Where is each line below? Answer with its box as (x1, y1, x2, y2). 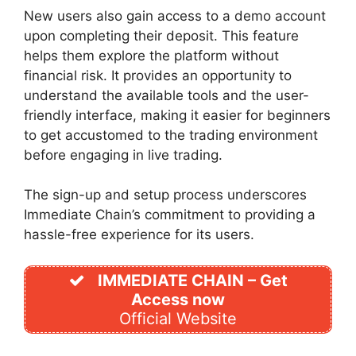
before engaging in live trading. (24, 146, 222, 163)
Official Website (119, 308, 237, 328)
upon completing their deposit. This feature (24, 27, 299, 44)
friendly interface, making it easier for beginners (24, 106, 331, 123)
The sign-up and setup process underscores (24, 187, 307, 203)
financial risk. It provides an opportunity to (24, 67, 292, 83)
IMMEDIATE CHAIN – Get (97, 270, 288, 290)
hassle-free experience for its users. (24, 226, 254, 243)
